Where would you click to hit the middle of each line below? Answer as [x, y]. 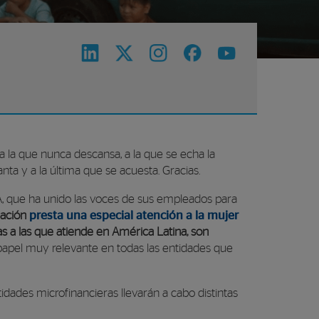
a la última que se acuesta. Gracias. [117, 171]
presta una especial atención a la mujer [134, 215]
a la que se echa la [170, 155]
